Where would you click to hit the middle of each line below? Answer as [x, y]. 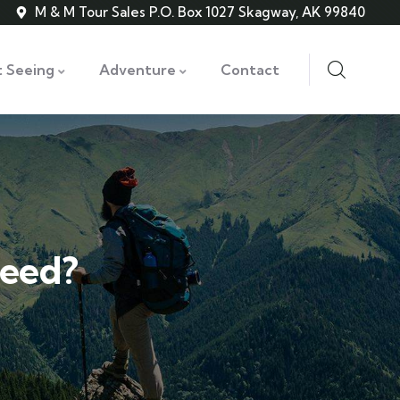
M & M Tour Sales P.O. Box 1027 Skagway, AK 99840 [200, 12]
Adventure [137, 70]
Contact [250, 70]
